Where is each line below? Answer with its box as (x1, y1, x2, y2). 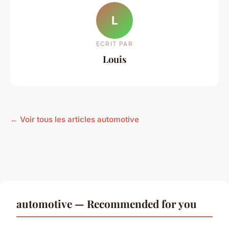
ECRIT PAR (96, 39, 133, 48)
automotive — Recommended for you (16, 196, 197, 211)
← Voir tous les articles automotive (10, 114, 139, 124)
